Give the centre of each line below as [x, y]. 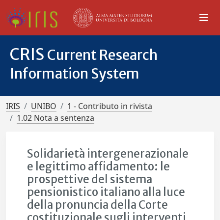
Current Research [102, 55]
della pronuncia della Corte [98, 205]
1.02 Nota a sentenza [55, 118]
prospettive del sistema [90, 179]
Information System [75, 74]
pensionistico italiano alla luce [106, 192]
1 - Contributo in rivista [110, 106]
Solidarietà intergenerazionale [108, 154]
